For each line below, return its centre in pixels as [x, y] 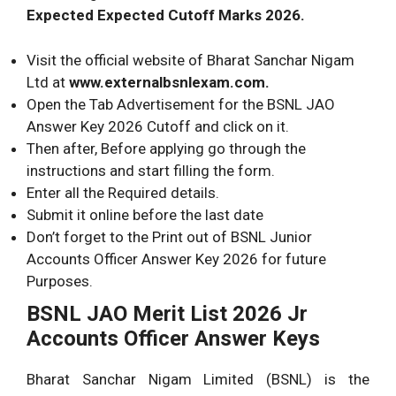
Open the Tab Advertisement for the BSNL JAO [181, 104]
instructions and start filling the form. [151, 170]
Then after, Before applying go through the [166, 148]
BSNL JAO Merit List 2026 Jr [167, 313]
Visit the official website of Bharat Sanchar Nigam [190, 60]
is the [347, 379]
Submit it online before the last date [145, 214]
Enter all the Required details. [123, 192]
